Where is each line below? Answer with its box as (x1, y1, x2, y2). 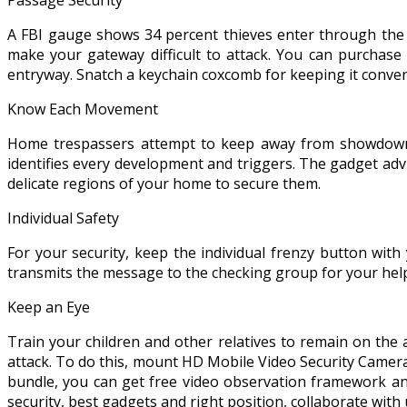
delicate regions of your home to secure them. (7, 173, 321, 194)
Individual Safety (7, 207, 119, 228)
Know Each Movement (7, 98, 158, 119)
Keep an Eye (7, 296, 90, 317)
